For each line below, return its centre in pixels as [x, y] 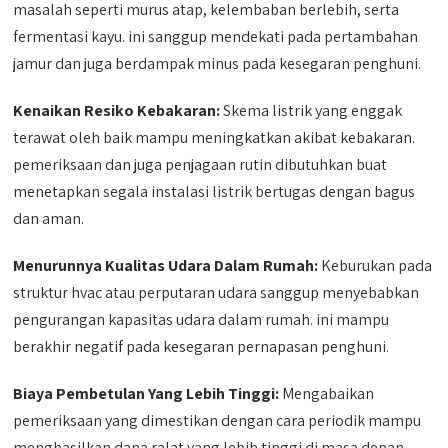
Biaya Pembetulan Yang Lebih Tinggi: [146, 393]
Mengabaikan [327, 393]
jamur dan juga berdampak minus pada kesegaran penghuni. [217, 63]
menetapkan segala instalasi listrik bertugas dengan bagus [214, 191]
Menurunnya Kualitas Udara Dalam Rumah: [166, 265]
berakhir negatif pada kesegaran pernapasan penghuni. [201, 346]
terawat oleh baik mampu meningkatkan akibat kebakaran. [214, 137]
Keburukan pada [375, 265]
